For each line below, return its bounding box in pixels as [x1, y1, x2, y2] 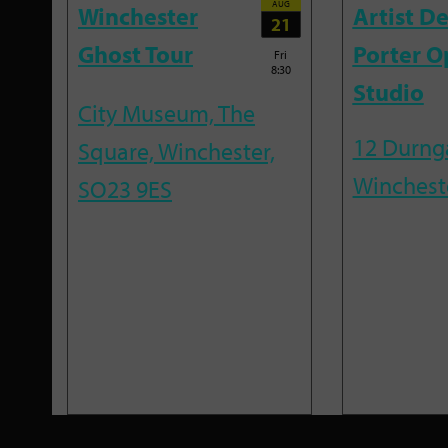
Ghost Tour [78, 39, 193, 70]
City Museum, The [78, 97, 255, 128]
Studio [352, 77, 424, 108]
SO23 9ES [78, 173, 172, 204]
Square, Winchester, [78, 135, 275, 166]
